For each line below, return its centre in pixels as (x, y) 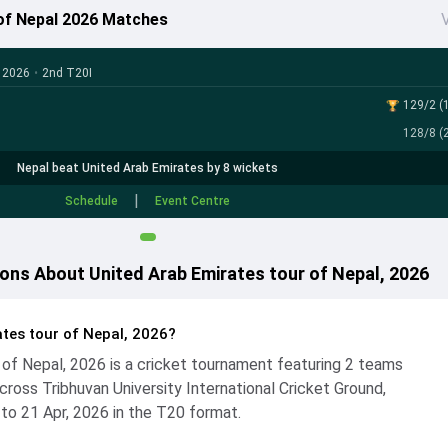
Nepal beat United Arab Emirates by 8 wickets (148, 168)
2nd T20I (66, 73)
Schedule (92, 201)
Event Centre (193, 201)
